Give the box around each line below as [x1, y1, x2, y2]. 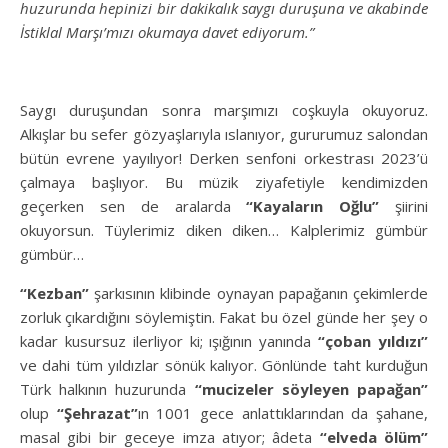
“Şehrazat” [56, 402, 138, 423]
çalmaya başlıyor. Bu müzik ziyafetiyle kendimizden [20, 171, 428, 192]
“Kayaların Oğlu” [246, 195, 380, 216]
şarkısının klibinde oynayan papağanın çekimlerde [89, 282, 428, 303]
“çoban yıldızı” [318, 330, 429, 351]
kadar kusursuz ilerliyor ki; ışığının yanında [20, 330, 319, 351]
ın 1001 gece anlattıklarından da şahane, [137, 402, 429, 423]
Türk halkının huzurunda [20, 378, 195, 399]
